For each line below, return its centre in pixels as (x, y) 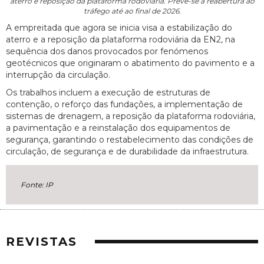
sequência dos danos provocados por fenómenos (107, 52)
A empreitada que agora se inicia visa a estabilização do (119, 28)
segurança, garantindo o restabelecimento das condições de (130, 140)
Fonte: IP (37, 185)
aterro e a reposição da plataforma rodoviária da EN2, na (121, 40)
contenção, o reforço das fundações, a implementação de (124, 105)
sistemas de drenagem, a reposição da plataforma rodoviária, (131, 116)
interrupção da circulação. (58, 75)
